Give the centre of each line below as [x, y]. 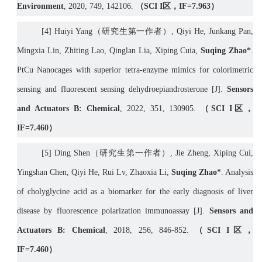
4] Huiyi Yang [68, 32]
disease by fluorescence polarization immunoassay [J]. [113, 211]
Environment [40, 6]
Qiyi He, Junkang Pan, [214, 32]
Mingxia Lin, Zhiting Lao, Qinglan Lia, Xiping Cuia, [109, 51]
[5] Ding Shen [63, 153]
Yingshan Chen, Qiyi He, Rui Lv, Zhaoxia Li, [94, 173]
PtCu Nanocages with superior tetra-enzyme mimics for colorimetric [135, 70]
